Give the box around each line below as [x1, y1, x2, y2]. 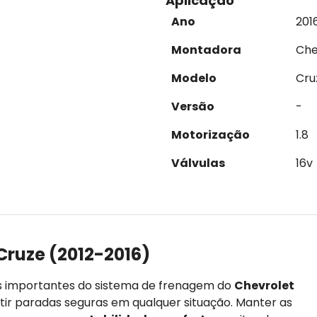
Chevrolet [234, 277, 294, 294]
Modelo [171, 70, 217, 86]
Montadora [171, 42, 241, 58]
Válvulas [171, 155, 225, 171]
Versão [171, 98, 214, 115]
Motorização [171, 127, 250, 143]
